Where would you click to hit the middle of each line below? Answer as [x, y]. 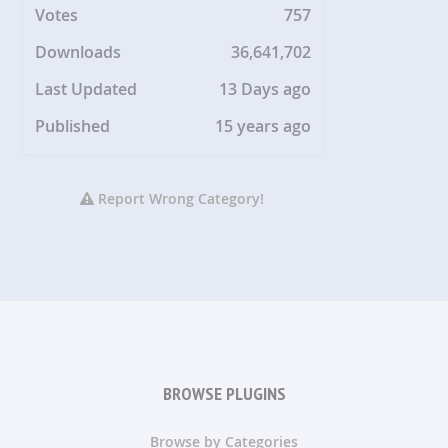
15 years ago [263, 125]
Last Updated [86, 88]
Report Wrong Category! [179, 198]
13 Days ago [265, 88]
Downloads [78, 51]
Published [73, 125]
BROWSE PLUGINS [224, 393]
